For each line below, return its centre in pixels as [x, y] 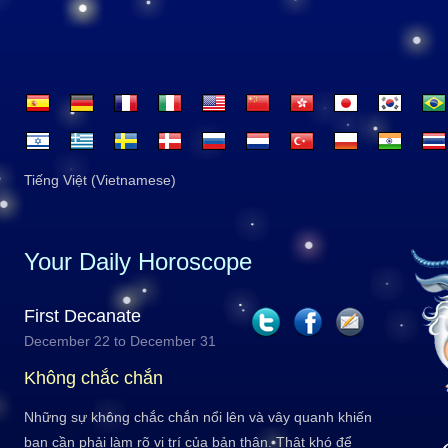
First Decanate [82, 316]
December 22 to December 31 [120, 341]
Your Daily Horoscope [138, 261]
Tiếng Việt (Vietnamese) [100, 180]
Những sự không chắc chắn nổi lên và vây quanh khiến [198, 417]
